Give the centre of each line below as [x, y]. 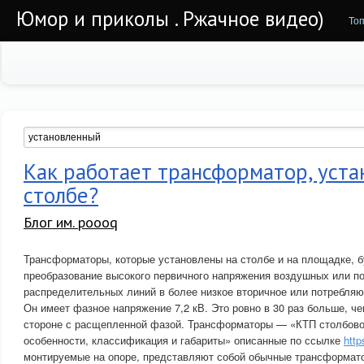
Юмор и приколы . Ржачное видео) [170, 19]
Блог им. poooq [71, 222]
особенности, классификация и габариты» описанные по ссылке [184, 340]
